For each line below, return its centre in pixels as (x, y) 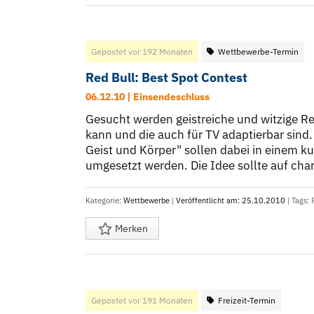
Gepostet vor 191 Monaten (142, 301)
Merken (130, 229)
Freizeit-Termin (247, 301)
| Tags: (298, 201)
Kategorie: (104, 201)
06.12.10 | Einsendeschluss (148, 97)
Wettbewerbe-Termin (258, 52)
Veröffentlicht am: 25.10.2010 (231, 201)
